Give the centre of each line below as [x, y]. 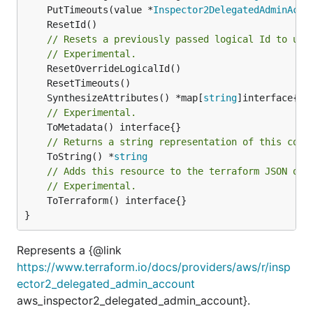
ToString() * [80, 156]
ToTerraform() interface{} [36, 200]
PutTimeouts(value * [100, 9]
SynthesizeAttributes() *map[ [125, 97]
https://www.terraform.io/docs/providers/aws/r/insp [154, 267]
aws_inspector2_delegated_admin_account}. [133, 300]
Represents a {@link [69, 250]
